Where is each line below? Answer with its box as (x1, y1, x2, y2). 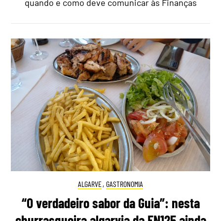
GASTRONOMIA (106, 179, 144, 188)
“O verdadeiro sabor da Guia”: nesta (21, 194, 200, 212)
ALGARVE (77, 179, 102, 188)
